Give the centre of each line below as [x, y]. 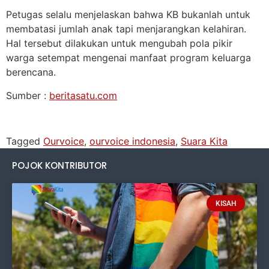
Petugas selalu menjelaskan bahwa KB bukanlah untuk [128, 15]
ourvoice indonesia [132, 141]
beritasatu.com [83, 95]
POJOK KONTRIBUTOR [59, 166]
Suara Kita [204, 141]
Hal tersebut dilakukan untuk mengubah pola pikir [119, 44]
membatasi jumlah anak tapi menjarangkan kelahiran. [126, 29]
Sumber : [28, 95]
